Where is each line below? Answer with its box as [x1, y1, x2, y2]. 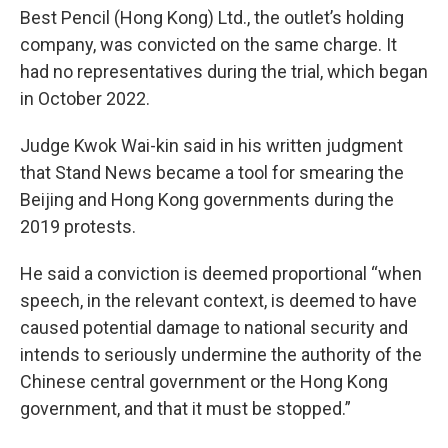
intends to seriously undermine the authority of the [20, 343, 422, 365]
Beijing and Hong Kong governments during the [20, 188, 394, 210]
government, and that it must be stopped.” [20, 397, 351, 419]
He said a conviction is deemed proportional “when [20, 262, 422, 284]
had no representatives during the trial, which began [20, 60, 428, 82]
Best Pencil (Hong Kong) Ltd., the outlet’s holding [20, 6, 404, 28]
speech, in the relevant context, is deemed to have [20, 289, 417, 311]
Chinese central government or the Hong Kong [20, 370, 388, 392]
